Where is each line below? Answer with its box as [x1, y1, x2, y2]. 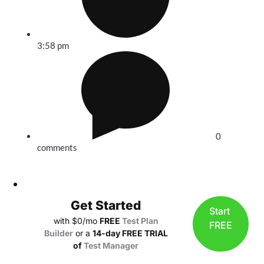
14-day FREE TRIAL [92, 228, 168, 238]
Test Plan [121, 216, 159, 226]
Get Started [71, 198, 141, 213]
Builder [44, 228, 73, 238]
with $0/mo [53, 216, 100, 226]
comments [37, 142, 77, 153]
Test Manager [84, 240, 138, 250]
